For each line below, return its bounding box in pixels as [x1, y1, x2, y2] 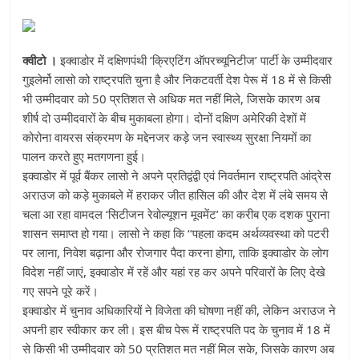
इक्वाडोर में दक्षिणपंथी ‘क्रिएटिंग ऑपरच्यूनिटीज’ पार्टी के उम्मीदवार [60, 52, 333, 68]
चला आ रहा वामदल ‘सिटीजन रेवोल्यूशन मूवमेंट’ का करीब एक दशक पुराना [22, 206, 330, 222]
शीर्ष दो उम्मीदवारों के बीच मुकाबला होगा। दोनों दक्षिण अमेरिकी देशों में [22, 110, 307, 126]
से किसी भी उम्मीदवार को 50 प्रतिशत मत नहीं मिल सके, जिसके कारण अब [22, 341, 335, 357]
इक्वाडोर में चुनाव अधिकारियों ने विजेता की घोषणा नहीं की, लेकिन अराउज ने [22, 302, 337, 318]
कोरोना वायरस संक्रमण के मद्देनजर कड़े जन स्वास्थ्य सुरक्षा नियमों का [22, 129, 312, 145]
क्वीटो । [22, 52, 61, 68]
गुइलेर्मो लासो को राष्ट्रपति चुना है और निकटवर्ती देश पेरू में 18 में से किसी [22, 71, 332, 87]
